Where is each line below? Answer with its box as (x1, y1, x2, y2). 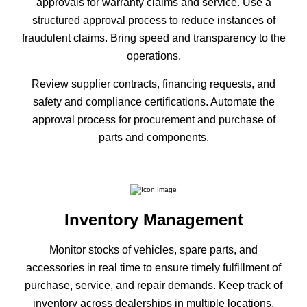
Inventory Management (64, 210, 243, 229)
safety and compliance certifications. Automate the (32, 95, 275, 108)
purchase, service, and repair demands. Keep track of (25, 279, 282, 291)
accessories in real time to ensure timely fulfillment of (26, 261, 281, 273)
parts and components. (98, 131, 209, 143)
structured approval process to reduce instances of (32, 14, 275, 26)
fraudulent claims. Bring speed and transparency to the (21, 32, 286, 44)
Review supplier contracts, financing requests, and (32, 77, 275, 90)
